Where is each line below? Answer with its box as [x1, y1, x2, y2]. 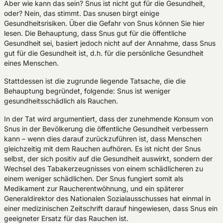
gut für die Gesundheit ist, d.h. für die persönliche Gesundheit [4, 49, 204, 57]
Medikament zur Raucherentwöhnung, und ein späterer [4, 184, 184, 193]
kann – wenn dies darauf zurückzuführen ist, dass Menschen [4, 134, 202, 143]
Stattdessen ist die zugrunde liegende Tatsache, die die [4, 77, 186, 85]
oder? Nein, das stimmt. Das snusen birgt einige [4, 9, 159, 17]
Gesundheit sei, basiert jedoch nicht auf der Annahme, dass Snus [4, 39, 216, 47]
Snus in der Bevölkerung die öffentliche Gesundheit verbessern [4, 124, 208, 133]
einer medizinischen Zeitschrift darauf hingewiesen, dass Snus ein [4, 204, 218, 213]
